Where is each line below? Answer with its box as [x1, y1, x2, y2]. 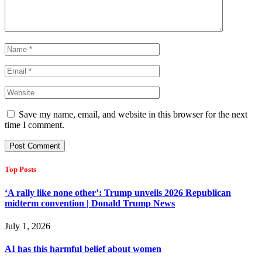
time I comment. [5, 120, 64, 130]
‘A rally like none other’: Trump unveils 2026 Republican [5, 187, 231, 198]
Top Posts [5, 165, 36, 174]
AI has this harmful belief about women [5, 244, 161, 254]
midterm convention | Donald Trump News [5, 198, 175, 208]
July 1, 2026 [5, 220, 50, 231]
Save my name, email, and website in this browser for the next [19, 109, 247, 120]
